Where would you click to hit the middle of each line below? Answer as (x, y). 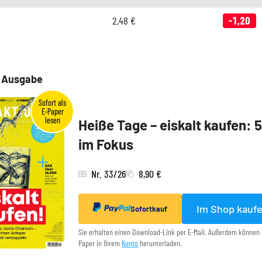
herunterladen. (160, 243)
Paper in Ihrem (100, 243)
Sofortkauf (149, 208)
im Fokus (106, 144)
